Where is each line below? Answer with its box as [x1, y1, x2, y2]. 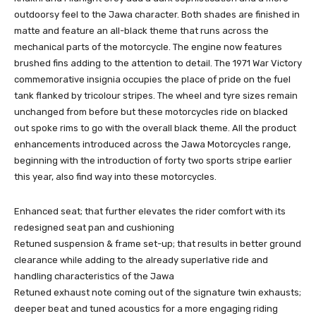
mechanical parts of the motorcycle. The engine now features [14, 41, 282, 52]
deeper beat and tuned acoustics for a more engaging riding [14, 303, 278, 314]
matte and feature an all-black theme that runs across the [14, 25, 269, 36]
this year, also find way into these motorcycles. [14, 171, 217, 182]
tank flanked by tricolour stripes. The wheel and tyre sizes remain [14, 90, 298, 101]
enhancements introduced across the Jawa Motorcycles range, [14, 138, 291, 150]
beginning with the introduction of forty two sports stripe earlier [14, 154, 292, 166]
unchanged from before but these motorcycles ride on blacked [14, 106, 288, 117]
